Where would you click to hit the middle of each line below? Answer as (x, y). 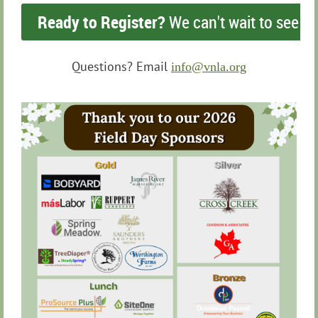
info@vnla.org (209, 66)
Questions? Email (120, 66)
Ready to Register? (102, 22)
